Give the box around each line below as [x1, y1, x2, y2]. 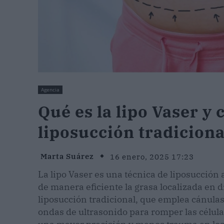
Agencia [41, 86, 59, 93]
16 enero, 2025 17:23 [110, 151, 194, 161]
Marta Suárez [40, 151, 94, 161]
